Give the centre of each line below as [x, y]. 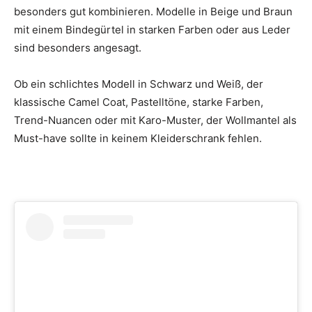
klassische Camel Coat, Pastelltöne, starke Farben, [139, 102]
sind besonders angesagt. [78, 48]
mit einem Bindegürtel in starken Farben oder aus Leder [152, 30]
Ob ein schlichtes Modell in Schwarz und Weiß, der [139, 84]
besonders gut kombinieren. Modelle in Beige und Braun [153, 12]
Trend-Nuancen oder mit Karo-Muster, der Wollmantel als [155, 120]
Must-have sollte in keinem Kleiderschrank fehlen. [138, 139]
